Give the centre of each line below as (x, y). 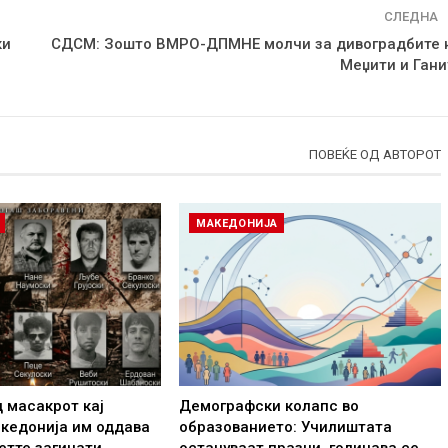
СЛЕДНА (412, 17)
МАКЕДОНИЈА (237, 223)
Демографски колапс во (269, 405)
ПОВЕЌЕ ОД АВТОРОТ (375, 155)
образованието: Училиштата (286, 426)
